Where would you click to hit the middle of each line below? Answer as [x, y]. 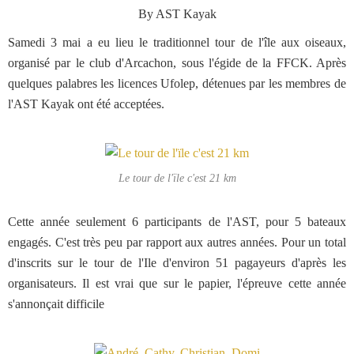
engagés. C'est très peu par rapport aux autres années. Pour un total [177, 242]
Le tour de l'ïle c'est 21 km [177, 178]
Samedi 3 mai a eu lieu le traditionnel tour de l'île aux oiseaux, [177, 42]
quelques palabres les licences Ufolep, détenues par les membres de [177, 83]
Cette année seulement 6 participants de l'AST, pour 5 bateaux [177, 222]
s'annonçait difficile [56, 304]
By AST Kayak [177, 14]
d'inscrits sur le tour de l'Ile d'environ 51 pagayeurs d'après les [177, 263]
